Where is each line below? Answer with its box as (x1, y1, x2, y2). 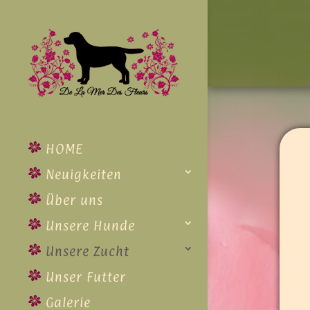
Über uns (42, 192, 103, 208)
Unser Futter (42, 268, 126, 284)
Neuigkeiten (42, 166, 122, 182)
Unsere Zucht (42, 243, 129, 259)
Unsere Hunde (42, 217, 135, 233)
